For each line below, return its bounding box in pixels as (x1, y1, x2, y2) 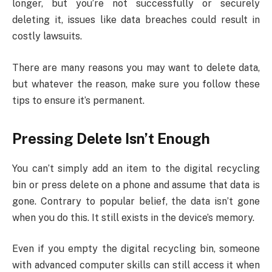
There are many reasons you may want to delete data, (12, 61, 260, 73)
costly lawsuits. (12, 30, 82, 42)
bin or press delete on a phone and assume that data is (12, 178, 260, 191)
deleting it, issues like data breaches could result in (12, 14, 260, 26)
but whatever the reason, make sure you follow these (12, 78, 260, 90)
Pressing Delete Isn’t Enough (12, 130, 210, 147)
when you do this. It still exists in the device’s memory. (12, 211, 254, 223)
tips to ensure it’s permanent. (12, 94, 144, 106)
